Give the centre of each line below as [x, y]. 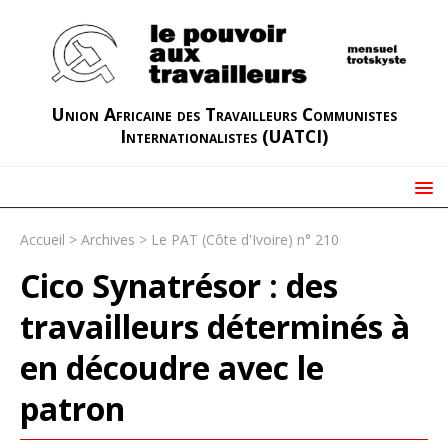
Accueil [42, 239]
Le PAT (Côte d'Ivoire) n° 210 [245, 239]
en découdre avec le [172, 367]
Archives [108, 239]
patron [72, 408]
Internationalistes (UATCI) [224, 135]
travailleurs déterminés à [215, 326]
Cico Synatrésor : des [179, 285]
